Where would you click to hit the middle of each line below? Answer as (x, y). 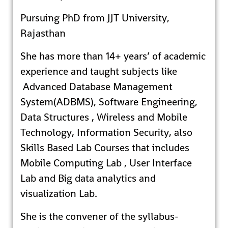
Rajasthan (43, 33)
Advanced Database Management (96, 87)
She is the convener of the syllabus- (99, 216)
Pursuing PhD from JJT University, (95, 18)
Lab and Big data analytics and (88, 178)
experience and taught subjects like (99, 71)
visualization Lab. (59, 193)
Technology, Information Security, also (106, 132)
